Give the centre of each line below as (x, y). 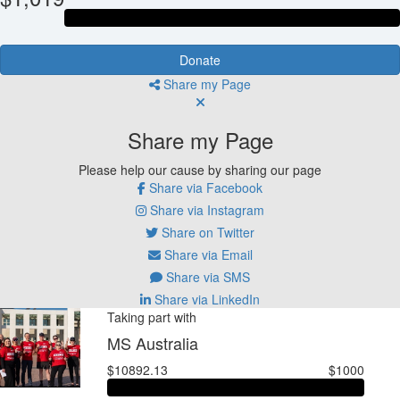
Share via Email (206, 254)
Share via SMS (206, 276)
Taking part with (151, 317)
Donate (200, 59)
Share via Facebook (204, 187)
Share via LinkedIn (205, 299)
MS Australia (152, 342)
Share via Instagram (205, 209)
